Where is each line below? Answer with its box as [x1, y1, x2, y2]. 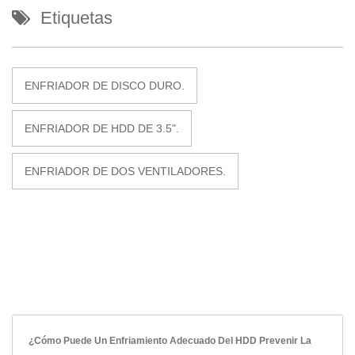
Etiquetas [40, 7, 113, 28]
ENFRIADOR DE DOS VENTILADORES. [25, 164, 226, 177]
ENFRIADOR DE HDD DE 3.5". [25, 121, 179, 135]
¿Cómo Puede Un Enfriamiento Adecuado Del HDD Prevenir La [29, 334, 311, 346]
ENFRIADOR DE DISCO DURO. [25, 78, 185, 92]
